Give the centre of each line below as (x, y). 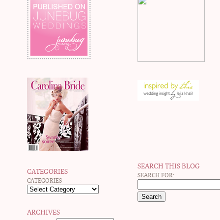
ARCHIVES (43, 212)
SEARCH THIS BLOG (169, 166)
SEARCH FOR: (156, 176)
